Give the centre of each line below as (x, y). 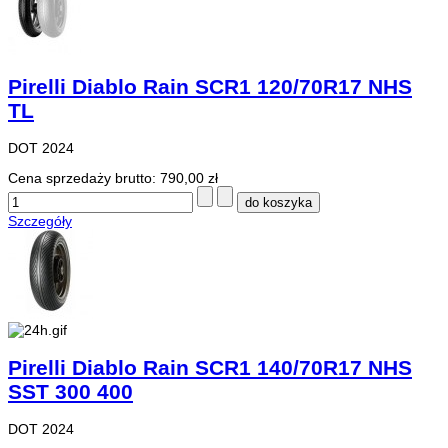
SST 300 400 (70, 391)
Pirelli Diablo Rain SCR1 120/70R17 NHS (210, 86)
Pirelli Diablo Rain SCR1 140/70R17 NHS (210, 367)
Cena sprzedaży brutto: (84, 178)
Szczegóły (40, 221)
